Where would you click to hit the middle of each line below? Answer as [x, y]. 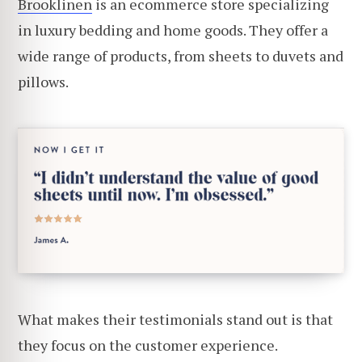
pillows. [43, 82]
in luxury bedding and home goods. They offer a [173, 30]
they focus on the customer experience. [148, 345]
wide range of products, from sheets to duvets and [181, 56]
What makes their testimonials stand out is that [175, 320]
